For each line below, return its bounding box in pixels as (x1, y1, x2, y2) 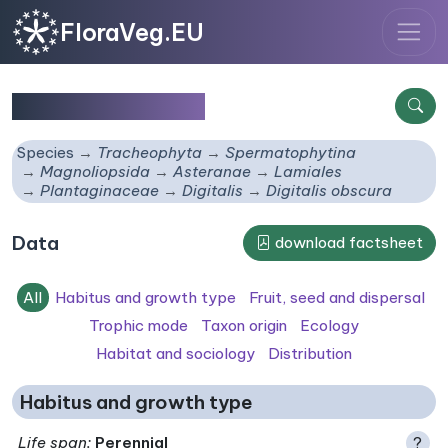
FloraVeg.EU (60, 17, 204, 47)
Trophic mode (89, 315, 189, 335)
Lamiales (274, 162, 343, 182)
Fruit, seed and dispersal (248, 287, 425, 307)
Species (17, 143, 75, 163)
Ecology (299, 315, 359, 335)
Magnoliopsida (40, 162, 151, 182)
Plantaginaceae (40, 181, 160, 201)
